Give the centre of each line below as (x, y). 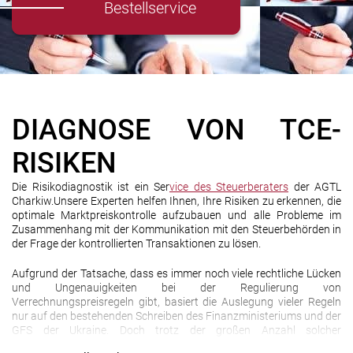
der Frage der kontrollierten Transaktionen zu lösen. (136, 243)
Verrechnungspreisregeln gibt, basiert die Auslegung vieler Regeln (176, 302)
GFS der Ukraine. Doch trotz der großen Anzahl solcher (176, 330)
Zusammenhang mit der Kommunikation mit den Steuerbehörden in (176, 229)
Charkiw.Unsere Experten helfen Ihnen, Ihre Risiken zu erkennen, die (176, 201)
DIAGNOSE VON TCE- (176, 130)
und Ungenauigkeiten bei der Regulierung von (176, 288)
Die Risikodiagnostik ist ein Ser (91, 187)
